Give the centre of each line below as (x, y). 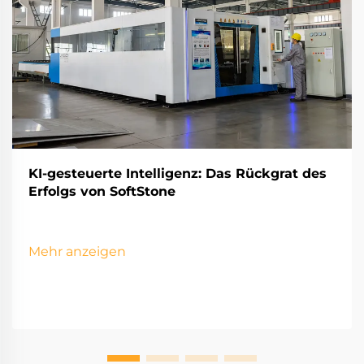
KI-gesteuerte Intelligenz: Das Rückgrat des (178, 174)
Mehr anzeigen (77, 252)
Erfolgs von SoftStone (102, 192)
